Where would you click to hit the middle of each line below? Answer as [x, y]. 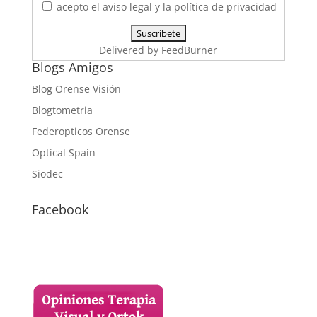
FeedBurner [190, 50]
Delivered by [131, 50]
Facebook [60, 209]
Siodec [47, 173]
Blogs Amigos [72, 67]
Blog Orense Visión [76, 88]
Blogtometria [62, 110]
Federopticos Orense [81, 131]
